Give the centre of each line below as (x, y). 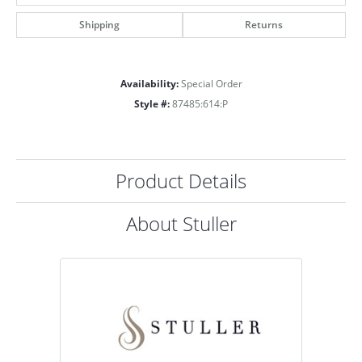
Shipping (99, 24)
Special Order (211, 83)
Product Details (181, 180)
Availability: (149, 83)
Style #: (152, 103)
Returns (264, 24)
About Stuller (181, 223)
